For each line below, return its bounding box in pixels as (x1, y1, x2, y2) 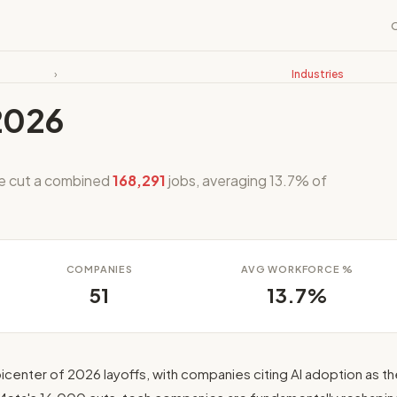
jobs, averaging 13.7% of (166, 171, 327, 190)
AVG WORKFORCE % (241, 263, 354, 275)
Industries (291, 67, 344, 81)
